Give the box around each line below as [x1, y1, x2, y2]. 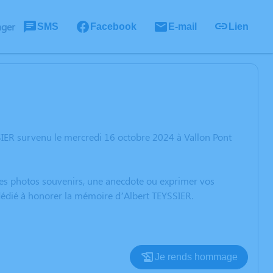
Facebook [90, 21, 136, 32]
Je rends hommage [155, 252, 238, 262]
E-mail [168, 21, 197, 32]
